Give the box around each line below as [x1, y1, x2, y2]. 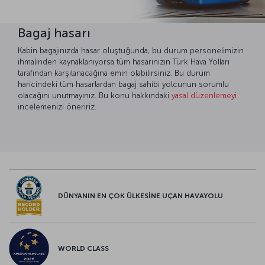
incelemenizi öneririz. [18, 102, 96, 111]
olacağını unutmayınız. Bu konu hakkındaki [18, 91, 172, 100]
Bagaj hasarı [18, 25, 91, 41]
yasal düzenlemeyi [172, 91, 237, 100]
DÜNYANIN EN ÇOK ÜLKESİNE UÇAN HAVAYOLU [58, 192, 223, 201]
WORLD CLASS [58, 244, 109, 253]
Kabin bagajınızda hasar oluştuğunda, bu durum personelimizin [18, 46, 244, 55]
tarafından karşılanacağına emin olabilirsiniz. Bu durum [18, 68, 210, 77]
